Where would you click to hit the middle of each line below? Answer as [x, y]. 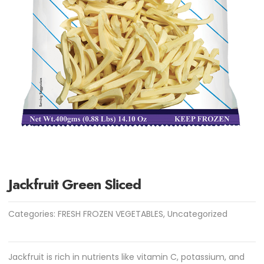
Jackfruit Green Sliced [75, 184]
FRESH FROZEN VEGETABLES [111, 214]
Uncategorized [198, 214]
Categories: [33, 214]
